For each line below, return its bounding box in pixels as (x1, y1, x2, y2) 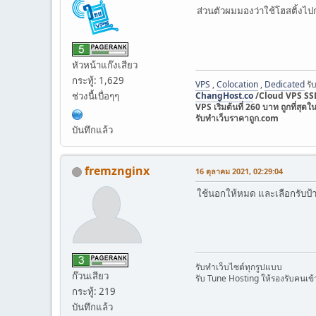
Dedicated (265, 78, 305, 91)
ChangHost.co (195, 90, 253, 102)
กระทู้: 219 (72, 284, 116, 298)
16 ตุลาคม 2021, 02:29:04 (195, 166, 283, 177)
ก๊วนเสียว (72, 269, 109, 282)
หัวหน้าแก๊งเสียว (72, 58, 138, 71)
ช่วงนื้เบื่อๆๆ (72, 89, 119, 102)
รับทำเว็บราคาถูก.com (195, 112, 279, 125)
